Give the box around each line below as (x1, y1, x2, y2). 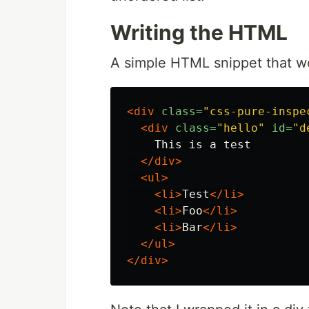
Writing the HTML (110, 20, 288, 46)
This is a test (127, 138, 251, 152)
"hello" (217, 121, 265, 135)
